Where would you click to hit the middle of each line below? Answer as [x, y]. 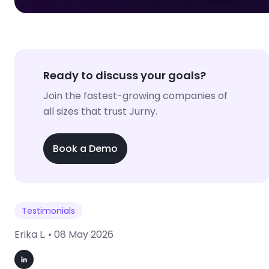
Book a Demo [85, 148]
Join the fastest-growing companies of [135, 96]
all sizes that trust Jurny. [100, 112]
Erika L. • [34, 234]
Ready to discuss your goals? [125, 76]
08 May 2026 [84, 234]
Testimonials [48, 210]
